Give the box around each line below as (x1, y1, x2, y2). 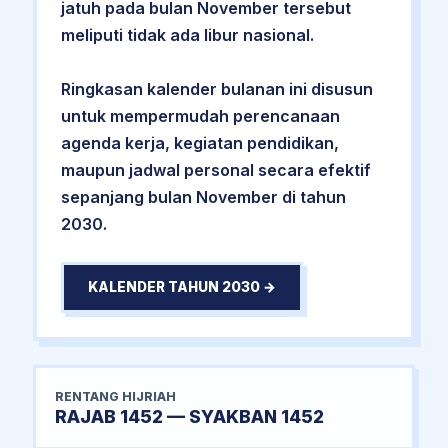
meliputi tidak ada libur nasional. (60, 24, 314, 45)
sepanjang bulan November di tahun (60, 186, 346, 207)
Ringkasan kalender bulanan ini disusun (60, 78, 373, 99)
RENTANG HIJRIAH (55, 388, 177, 404)
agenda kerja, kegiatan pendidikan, (60, 132, 339, 153)
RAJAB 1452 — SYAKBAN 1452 (55, 405, 325, 427)
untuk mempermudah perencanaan (60, 105, 340, 126)
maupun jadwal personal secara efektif (60, 159, 371, 180)
